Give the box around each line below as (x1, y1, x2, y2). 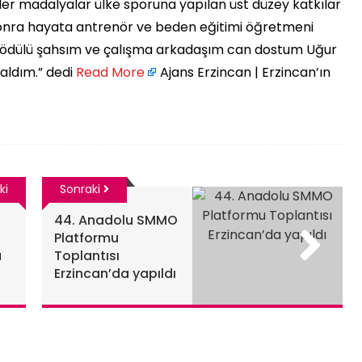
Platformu (53, 229, 119, 247)
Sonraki (59, 181, 103, 197)
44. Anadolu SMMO (53, 211, 178, 229)
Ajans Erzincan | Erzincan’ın (157, 63, 330, 82)
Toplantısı (53, 246, 120, 265)
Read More (76, 63, 145, 82)
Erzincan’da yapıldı (53, 264, 176, 283)
